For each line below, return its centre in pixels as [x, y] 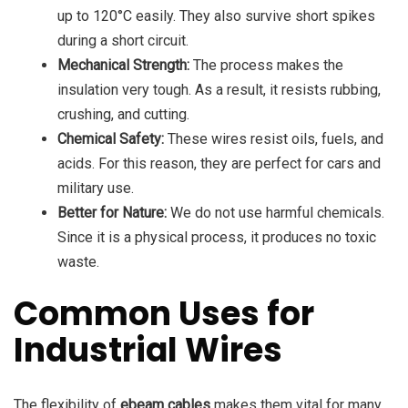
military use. [96, 189]
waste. [78, 262]
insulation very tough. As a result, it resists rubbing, [219, 90]
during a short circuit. [123, 41]
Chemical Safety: [111, 139]
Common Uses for [164, 314]
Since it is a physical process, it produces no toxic [217, 238]
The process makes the [266, 66]
